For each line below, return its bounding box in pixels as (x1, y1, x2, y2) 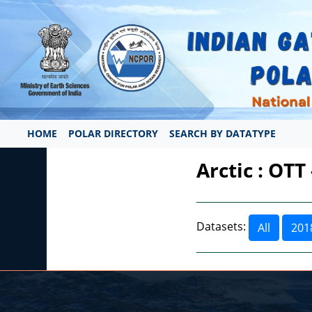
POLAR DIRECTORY (68, 127, 158, 141)
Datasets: (196, 219, 246, 235)
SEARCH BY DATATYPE (169, 127, 276, 141)
